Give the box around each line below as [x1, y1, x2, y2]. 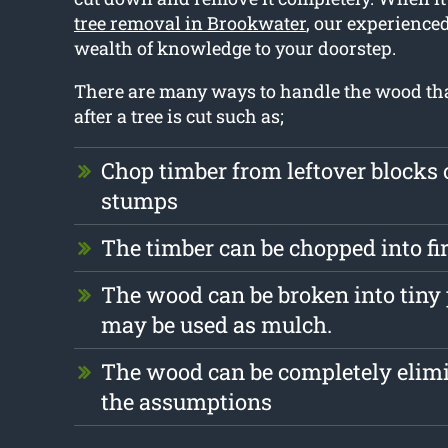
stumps [100, 186, 178, 216]
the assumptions [100, 387, 272, 417]
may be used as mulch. [100, 310, 332, 340]
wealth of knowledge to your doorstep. [73, 36, 396, 61]
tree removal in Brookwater [73, 11, 306, 36]
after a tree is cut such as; [73, 104, 284, 129]
